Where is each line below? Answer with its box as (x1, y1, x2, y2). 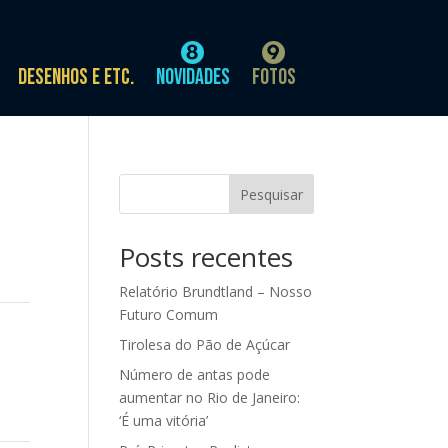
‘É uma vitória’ (119, 411, 209, 430)
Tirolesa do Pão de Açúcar (119, 335, 291, 354)
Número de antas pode (119, 365, 271, 384)
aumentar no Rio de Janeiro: (119, 388, 301, 407)
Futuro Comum (119, 305, 219, 324)
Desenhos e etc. (18, 64, 134, 91)
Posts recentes (119, 239, 294, 275)
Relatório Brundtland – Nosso (119, 282, 313, 301)
